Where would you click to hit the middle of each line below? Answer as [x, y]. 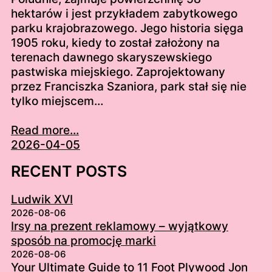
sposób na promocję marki [83, 241]
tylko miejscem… [57, 101]
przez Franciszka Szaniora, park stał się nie [128, 87]
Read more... [45, 131]
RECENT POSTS [69, 172]
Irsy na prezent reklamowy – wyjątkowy [119, 226]
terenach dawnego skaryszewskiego [111, 58]
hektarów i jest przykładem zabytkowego [124, 14]
